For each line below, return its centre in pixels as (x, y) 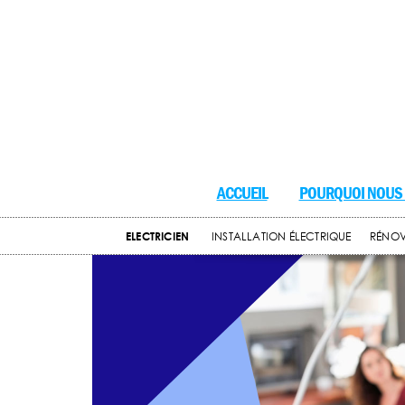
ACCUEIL (242, 193)
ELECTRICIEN (158, 236)
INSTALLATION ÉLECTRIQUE (282, 236)
